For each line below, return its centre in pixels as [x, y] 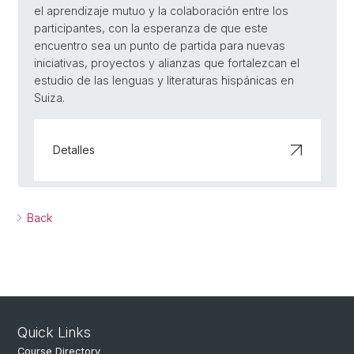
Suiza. [49, 98]
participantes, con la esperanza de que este [151, 28]
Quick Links [54, 333]
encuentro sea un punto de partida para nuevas [160, 46]
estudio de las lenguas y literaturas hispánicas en [164, 81]
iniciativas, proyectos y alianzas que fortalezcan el [167, 63]
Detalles [74, 150]
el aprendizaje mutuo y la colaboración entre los [161, 11]
